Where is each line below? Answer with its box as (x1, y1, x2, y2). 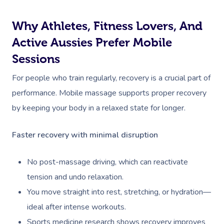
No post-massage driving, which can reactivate (27, 156, 188, 167)
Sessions (12, 52, 60, 65)
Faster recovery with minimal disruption (12, 129, 158, 140)
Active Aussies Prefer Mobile (12, 35, 172, 49)
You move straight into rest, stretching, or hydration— (27, 186, 211, 197)
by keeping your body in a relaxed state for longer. (12, 102, 185, 113)
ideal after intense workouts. (27, 201, 126, 212)
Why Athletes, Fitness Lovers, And (12, 19, 202, 32)
